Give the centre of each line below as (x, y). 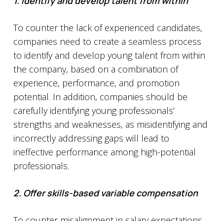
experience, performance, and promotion (96, 83)
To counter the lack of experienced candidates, (108, 28)
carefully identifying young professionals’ (94, 110)
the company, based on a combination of (95, 69)
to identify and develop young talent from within (109, 55)
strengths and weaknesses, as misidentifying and (110, 124)
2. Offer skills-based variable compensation (105, 193)
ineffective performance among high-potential (104, 152)
